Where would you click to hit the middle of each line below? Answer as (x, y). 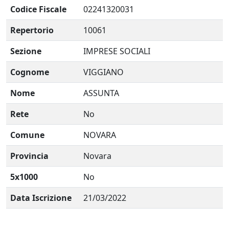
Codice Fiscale (38, 9)
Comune (27, 135)
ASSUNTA (101, 93)
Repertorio (32, 30)
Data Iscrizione (41, 198)
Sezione (26, 51)
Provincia (29, 156)
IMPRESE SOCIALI (117, 51)
